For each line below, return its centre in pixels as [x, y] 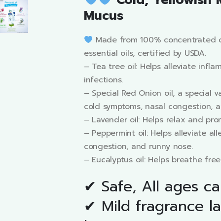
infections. [103, 80]
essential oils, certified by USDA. [145, 53]
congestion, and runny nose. [138, 147]
